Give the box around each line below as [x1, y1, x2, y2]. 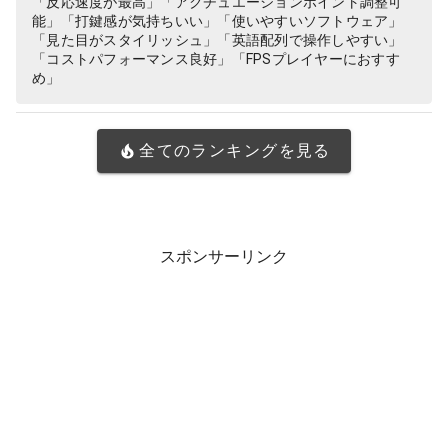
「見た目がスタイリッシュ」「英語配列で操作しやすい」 [32, 32, 403, 48]
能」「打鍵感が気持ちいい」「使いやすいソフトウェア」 [32, 13, 403, 29]
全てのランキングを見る [139, 140, 331, 160]
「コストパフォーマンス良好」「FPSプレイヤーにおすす [32, 51, 400, 67]
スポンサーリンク [160, 247, 288, 266]
